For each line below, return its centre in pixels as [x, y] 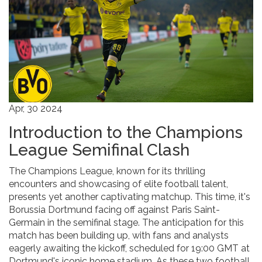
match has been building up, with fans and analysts [119, 236]
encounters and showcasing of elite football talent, [118, 184]
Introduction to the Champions [126, 133]
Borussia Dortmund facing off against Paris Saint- [114, 210]
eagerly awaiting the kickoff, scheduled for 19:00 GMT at [129, 249]
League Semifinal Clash [99, 150]
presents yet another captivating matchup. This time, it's [130, 197]
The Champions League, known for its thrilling [107, 171]
